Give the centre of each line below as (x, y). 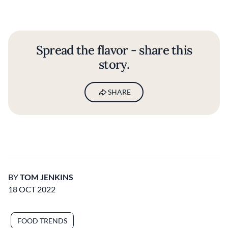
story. (114, 64)
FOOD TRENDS (42, 221)
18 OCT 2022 (32, 189)
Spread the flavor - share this (114, 50)
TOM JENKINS (47, 177)
